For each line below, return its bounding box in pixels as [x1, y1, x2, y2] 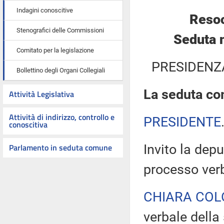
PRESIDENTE [143, 114, 221, 130]
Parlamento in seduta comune [9, 141, 112, 153]
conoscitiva [9, 118, 47, 130]
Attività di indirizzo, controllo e [9, 111, 114, 123]
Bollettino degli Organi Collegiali [16, 66, 105, 74]
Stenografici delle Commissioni [16, 26, 104, 34]
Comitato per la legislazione [16, 46, 94, 54]
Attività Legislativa [9, 88, 74, 100]
